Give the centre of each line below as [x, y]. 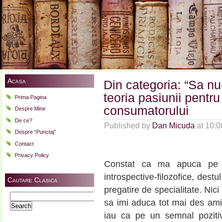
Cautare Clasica [32, 180]
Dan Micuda [173, 126]
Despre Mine [30, 109]
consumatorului [146, 111]
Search [18, 195]
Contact [24, 143]
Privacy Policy [32, 155]
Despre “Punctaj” [35, 132]
